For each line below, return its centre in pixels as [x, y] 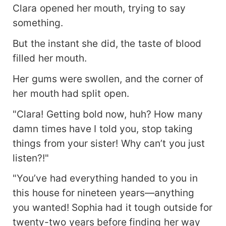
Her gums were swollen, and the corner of [108, 78]
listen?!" [31, 158]
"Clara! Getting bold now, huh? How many [108, 114]
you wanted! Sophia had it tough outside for [113, 208]
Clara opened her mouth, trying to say [99, 8]
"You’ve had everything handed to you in [105, 178]
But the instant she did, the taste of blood [107, 43]
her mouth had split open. [71, 93]
